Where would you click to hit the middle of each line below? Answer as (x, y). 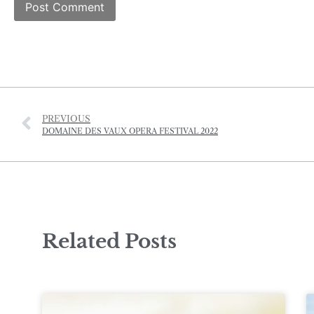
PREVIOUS (66, 119)
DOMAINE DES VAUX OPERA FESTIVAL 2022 (130, 131)
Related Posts (109, 242)
